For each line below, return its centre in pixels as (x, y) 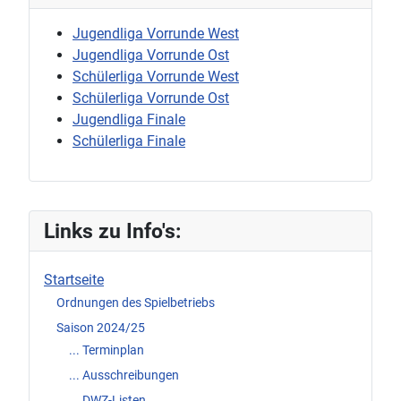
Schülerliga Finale (129, 141)
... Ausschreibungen (124, 375)
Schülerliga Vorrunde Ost (151, 98)
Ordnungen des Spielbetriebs (136, 303)
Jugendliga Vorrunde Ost (151, 55)
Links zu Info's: (112, 230)
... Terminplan (107, 350)
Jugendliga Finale (129, 119)
